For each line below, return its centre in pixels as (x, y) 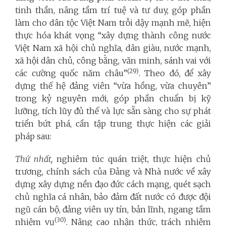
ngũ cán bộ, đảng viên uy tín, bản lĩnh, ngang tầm (113, 210)
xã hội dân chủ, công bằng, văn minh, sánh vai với (113, 61)
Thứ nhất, (36, 159)
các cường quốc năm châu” (71, 73)
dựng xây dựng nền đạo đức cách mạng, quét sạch (113, 184)
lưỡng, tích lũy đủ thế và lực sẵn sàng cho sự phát (113, 111)
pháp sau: (33, 136)
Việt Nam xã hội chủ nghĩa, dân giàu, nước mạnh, (113, 48)
